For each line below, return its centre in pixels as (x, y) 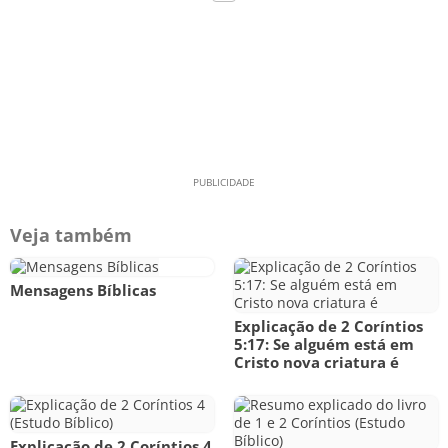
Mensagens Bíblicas (83, 290)
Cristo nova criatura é (316, 362)
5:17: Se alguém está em (324, 344)
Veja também (71, 235)
